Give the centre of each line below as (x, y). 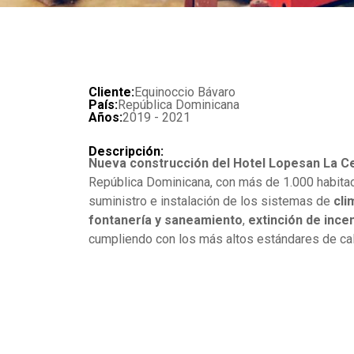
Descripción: (126, 152)
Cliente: (111, 92)
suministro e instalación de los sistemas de (211, 201)
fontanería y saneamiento (166, 220)
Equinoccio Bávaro (185, 92)
